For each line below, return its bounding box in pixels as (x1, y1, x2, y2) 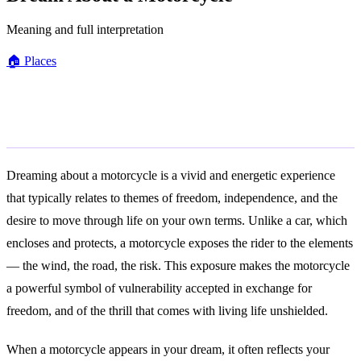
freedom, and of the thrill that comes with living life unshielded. (6, 303, 328, 317)
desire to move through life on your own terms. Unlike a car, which (6, 213, 347, 227)
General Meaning (6, 111, 175, 137)
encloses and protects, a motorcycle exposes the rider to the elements (6, 235, 353, 250)
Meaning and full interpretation (6, 22, 164, 36)
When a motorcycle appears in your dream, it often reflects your (6, 342, 330, 356)
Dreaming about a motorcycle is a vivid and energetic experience (6, 168, 335, 182)
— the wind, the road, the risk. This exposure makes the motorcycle (6, 258, 350, 272)
